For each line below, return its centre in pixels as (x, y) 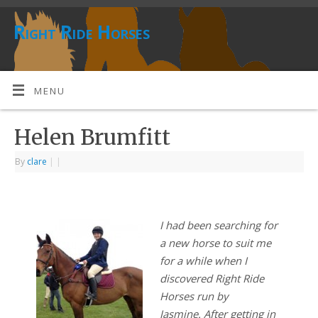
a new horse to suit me (215, 243)
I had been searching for (218, 225)
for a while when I (203, 261)
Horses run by (193, 296)
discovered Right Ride (212, 279)
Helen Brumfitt (93, 137)
